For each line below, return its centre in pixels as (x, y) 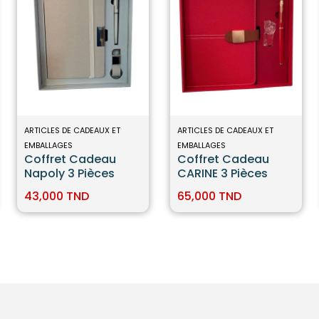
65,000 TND (209, 196)
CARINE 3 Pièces (222, 173)
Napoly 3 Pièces (69, 173)
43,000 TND (56, 196)
